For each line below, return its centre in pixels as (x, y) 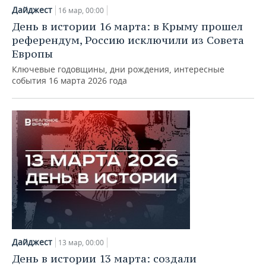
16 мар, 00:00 (81, 10)
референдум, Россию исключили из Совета (128, 40)
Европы (32, 54)
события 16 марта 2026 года (69, 80)
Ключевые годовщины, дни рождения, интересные (118, 69)
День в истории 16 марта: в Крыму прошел (127, 26)
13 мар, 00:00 (81, 243)
